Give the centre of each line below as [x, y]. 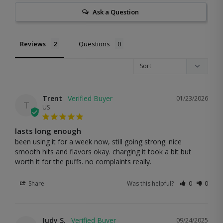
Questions [94, 44]
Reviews [33, 44]
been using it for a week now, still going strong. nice [98, 141]
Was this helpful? [151, 183]
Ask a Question [116, 12]
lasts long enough [48, 131]
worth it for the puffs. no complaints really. [83, 161]
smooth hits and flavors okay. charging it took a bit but [103, 151]
